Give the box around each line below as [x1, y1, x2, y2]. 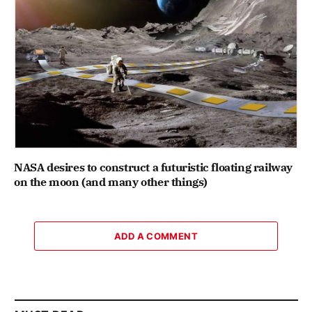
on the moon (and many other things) [14, 174, 208, 189]
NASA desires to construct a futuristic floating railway [14, 159, 293, 174]
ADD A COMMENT [114, 230, 198, 242]
